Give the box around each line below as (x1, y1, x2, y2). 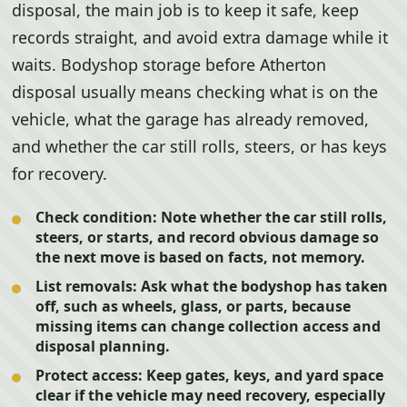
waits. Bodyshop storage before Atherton (12, 54, 327, 75)
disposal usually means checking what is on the (12, 81, 379, 103)
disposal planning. (35, 336, 171, 356)
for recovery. (12, 163, 108, 184)
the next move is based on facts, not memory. (35, 247, 366, 267)
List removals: (35, 276, 138, 296)
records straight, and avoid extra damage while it (12, 26, 389, 48)
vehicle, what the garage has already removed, (12, 108, 370, 130)
